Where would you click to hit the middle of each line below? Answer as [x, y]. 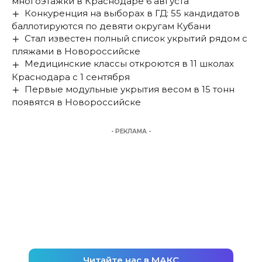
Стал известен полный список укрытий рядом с [136, 39]
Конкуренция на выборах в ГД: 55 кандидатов [132, 13]
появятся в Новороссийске [76, 102]
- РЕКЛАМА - [131, 131]
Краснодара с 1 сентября [71, 77]
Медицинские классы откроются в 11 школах [130, 64]
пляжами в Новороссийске [76, 51]
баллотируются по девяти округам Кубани [111, 26]
